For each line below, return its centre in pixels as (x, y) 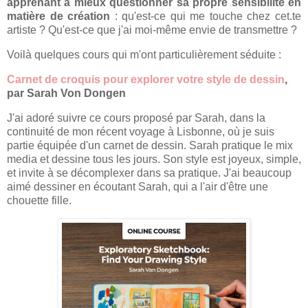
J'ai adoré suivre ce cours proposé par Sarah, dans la (136, 118)
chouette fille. (39, 200)
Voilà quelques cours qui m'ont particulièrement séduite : (145, 55)
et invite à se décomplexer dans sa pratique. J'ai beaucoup (149, 173)
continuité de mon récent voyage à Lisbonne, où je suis (141, 131)
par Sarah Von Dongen (66, 93)
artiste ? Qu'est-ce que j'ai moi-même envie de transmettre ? (153, 30)
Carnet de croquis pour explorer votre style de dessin (146, 80)
